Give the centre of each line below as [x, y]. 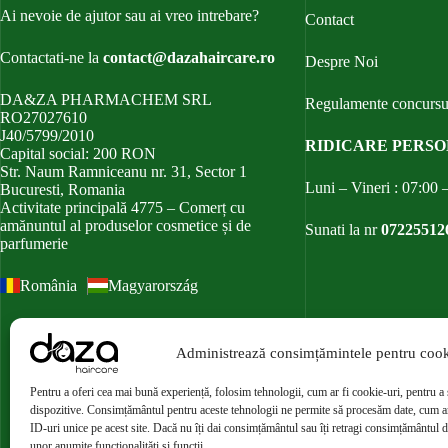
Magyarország [153, 285]
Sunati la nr [342, 229]
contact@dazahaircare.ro [189, 57]
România [48, 285]
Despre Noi [341, 61]
